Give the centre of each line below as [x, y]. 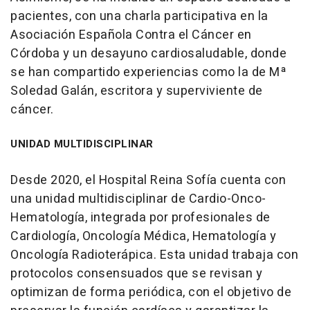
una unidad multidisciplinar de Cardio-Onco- [138, 199]
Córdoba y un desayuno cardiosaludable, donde [148, 53]
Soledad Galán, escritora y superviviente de [137, 91]
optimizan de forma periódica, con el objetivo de [151, 292]
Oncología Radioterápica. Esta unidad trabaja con [154, 255]
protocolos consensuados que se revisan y [136, 273]
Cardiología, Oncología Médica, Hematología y [143, 236]
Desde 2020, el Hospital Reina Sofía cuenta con [148, 180]
